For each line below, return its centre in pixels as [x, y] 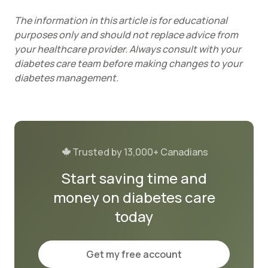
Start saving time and [134, 178]
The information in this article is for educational [121, 20]
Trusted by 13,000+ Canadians [140, 152]
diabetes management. [67, 78]
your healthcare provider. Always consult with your [128, 49]
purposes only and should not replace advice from [126, 35]
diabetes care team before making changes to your [128, 63]
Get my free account [134, 254]
